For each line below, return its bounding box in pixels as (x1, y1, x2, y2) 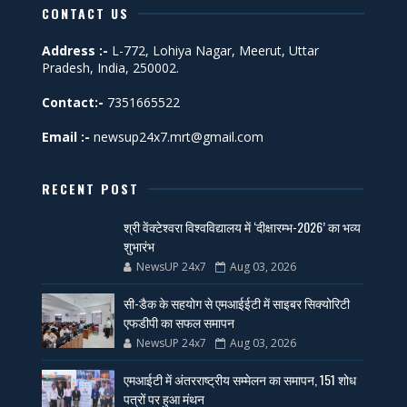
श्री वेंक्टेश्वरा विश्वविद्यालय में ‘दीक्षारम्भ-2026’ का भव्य (124, 216, 362, 236)
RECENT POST (42, 178, 140, 198)
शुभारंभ (124, 235, 155, 255)
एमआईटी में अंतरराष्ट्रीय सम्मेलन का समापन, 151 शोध (124, 369, 357, 389)
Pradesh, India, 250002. (42, 58, 180, 76)
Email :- (42, 127, 91, 145)
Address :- (42, 41, 109, 59)
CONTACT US (42, 3, 130, 23)
